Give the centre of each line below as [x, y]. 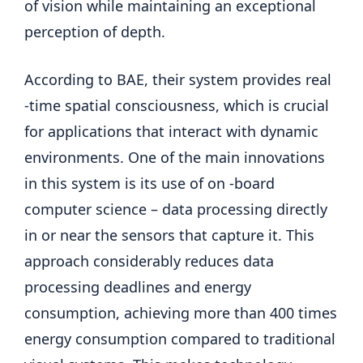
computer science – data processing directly [176, 209]
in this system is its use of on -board [149, 183]
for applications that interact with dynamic [171, 131]
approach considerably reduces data [149, 261]
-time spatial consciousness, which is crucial [177, 105]
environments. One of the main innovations [175, 157]
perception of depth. [95, 31]
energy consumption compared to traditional [180, 338]
